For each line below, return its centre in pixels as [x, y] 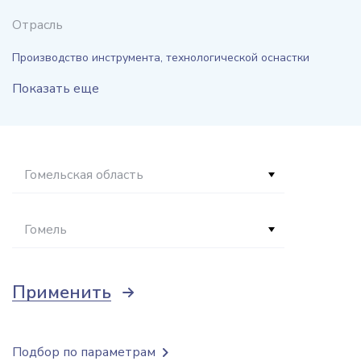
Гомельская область [84, 175]
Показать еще [56, 89]
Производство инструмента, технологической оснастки [161, 58]
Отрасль [37, 25]
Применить [62, 293]
